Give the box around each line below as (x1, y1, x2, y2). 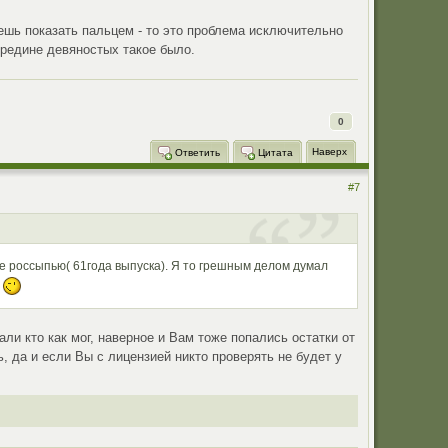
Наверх (311, 145, 347, 157)
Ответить (171, 146, 220, 158)
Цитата (254, 146, 293, 158)
